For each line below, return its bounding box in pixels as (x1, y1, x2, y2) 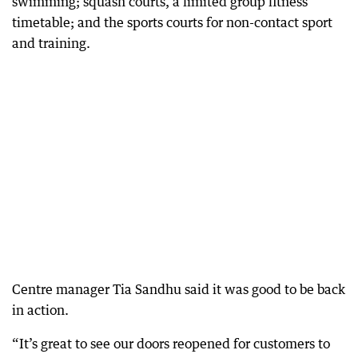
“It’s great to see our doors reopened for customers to (12, 336, 330, 352)
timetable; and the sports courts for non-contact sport (12, 14, 332, 30)
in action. (12, 302, 69, 318)
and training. (12, 35, 90, 51)
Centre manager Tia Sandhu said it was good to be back (12, 281, 345, 297)
